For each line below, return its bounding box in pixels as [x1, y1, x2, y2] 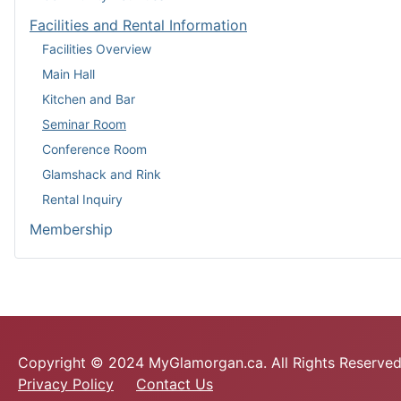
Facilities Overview [42, 40, 151, 56]
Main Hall [42, 65, 95, 81]
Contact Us [136, 375, 213, 393]
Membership [30, 220, 113, 239]
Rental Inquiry [42, 191, 123, 207]
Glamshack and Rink [42, 166, 161, 182]
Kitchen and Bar [42, 90, 135, 107]
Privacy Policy [18, 375, 114, 393]
